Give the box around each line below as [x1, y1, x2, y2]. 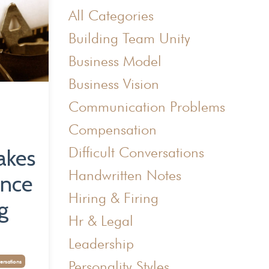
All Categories [68, 6, 154, 24]
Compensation [68, 120, 157, 138]
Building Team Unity [68, 29, 190, 47]
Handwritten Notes [68, 166, 181, 184]
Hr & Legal [68, 211, 133, 229]
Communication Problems [68, 97, 225, 115]
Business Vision [68, 74, 159, 92]
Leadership [68, 234, 134, 252]
